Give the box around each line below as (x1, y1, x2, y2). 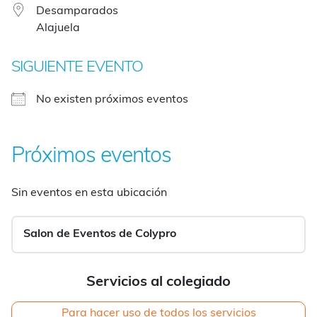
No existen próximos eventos (36, 93, 188, 105)
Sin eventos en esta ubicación (11, 187, 167, 199)
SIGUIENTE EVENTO (11, 59, 143, 76)
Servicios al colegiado (86, 275, 231, 289)
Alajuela (36, 22, 80, 34)
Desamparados (36, 5, 118, 17)
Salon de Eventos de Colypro (23, 228, 176, 240)
